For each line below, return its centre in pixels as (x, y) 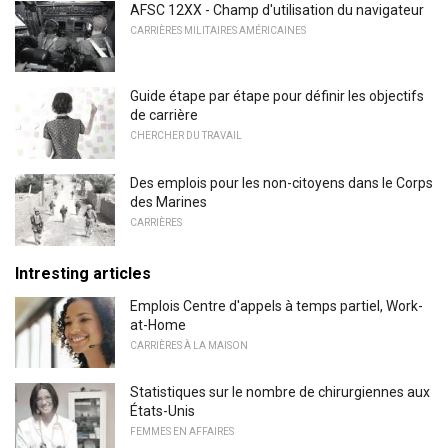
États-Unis (162, 411)
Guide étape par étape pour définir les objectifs (277, 96)
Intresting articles (83, 273)
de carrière (164, 115)
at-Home (158, 324)
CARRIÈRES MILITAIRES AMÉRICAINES (218, 30)
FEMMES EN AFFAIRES (182, 432)
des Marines (168, 201)
